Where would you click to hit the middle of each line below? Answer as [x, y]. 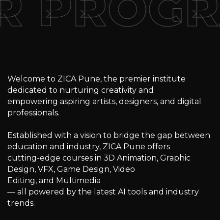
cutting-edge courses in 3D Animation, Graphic [99, 158]
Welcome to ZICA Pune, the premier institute [96, 79]
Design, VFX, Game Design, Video [71, 169]
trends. [21, 203]
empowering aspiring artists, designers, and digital [104, 101]
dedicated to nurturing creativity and [81, 90]
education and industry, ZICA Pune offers [89, 147]
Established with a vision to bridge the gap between [109, 135]
